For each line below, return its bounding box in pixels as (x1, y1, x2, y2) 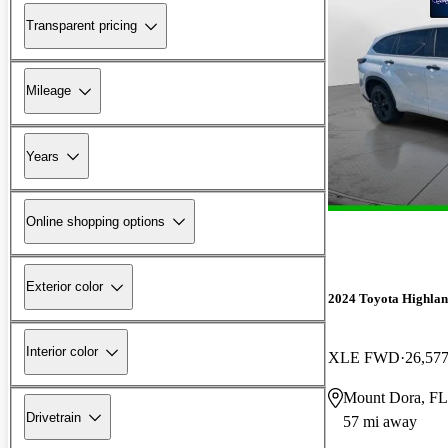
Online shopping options (26, 213, 165, 229)
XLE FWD (328, 348, 400, 366)
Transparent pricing (26, 18, 137, 34)
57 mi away (343, 412, 417, 430)
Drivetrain (26, 409, 81, 425)
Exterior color (26, 279, 103, 295)
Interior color (26, 344, 98, 360)
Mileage (26, 83, 71, 99)
